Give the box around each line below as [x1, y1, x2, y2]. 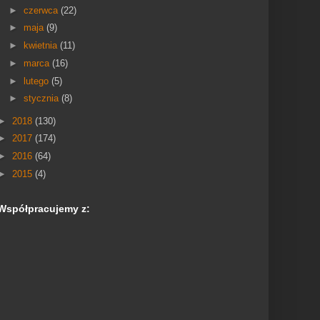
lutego [23, 75, 51, 86]
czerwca [23, 4, 61, 16]
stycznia [23, 93, 61, 104]
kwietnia [23, 40, 60, 51]
